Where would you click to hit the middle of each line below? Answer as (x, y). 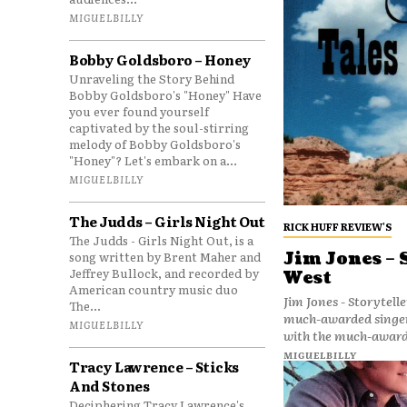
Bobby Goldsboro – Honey (160, 60)
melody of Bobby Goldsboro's (155, 144)
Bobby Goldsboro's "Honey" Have (165, 95)
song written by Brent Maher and (165, 257)
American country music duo (154, 289)
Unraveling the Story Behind (152, 79)
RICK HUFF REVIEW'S (337, 227)
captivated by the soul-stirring (159, 128)
